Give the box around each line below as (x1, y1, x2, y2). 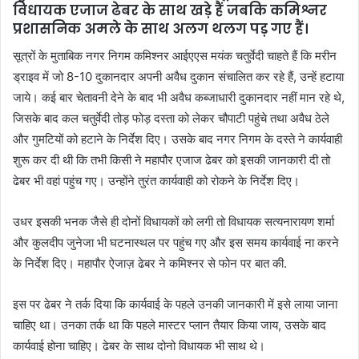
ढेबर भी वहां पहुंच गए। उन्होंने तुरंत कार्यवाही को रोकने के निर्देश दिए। (13, 172, 300, 188)
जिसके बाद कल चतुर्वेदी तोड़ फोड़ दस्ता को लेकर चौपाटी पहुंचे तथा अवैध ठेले (13, 110, 329, 126)
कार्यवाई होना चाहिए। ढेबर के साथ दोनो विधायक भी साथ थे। (13, 337, 265, 353)
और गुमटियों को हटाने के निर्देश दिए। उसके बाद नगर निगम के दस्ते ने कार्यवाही (13, 131, 342, 147)
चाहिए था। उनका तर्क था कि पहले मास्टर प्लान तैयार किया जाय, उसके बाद (13, 317, 326, 333)
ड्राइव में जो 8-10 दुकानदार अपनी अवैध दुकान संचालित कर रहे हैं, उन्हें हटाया (13, 68, 344, 84)
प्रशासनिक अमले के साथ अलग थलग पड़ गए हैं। (13, 19, 314, 39)
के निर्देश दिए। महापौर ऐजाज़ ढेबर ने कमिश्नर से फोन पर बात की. (13, 255, 287, 271)
